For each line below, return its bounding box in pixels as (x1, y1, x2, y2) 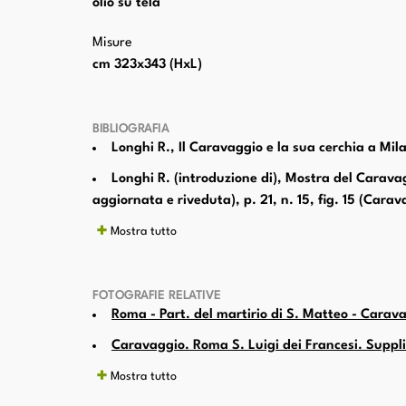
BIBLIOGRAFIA (92, 123, 169, 136)
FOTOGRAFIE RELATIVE (92, 290, 221, 303)
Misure (92, 36, 132, 51)
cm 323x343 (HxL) (92, 58, 202, 72)
